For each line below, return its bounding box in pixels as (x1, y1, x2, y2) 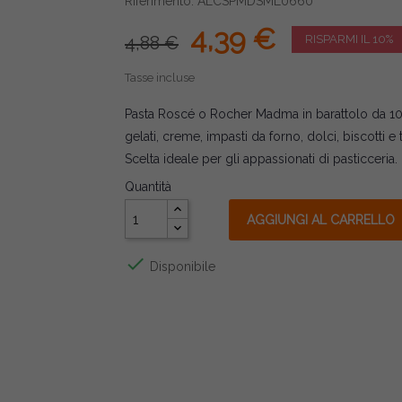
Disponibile (146, 258, 215, 274)
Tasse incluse (125, 71, 195, 84)
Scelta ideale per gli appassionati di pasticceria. (125, 152, 398, 166)
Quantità (125, 179, 171, 194)
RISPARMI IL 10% (305, 32, 393, 46)
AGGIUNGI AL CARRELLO (247, 213, 395, 227)
